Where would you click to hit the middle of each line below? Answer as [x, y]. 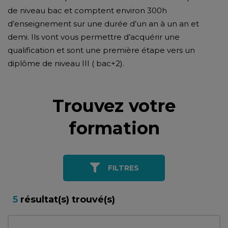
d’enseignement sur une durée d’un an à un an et [103, 24]
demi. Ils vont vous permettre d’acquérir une [94, 37]
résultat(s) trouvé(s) [66, 199]
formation [114, 128]
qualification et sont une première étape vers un [101, 50]
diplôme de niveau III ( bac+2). [66, 63]
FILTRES [123, 168]
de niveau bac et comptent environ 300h [87, 10]
